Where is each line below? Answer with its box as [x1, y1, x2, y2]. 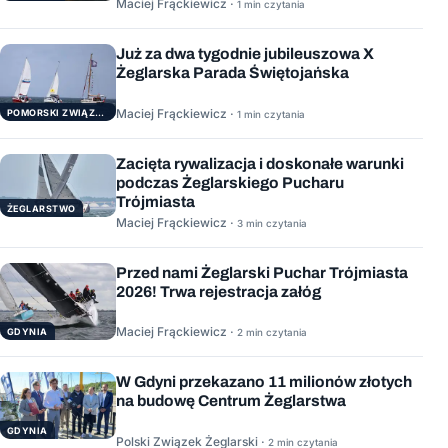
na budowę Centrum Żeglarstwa [116, 392, 346, 410]
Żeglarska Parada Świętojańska [116, 64, 349, 82]
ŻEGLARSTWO [7, 202, 76, 214]
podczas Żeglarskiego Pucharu [116, 173, 344, 191]
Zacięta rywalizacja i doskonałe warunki [116, 154, 404, 172]
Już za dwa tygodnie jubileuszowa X [116, 45, 374, 63]
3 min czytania [237, 217, 307, 230]
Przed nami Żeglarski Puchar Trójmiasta [116, 264, 408, 282]
